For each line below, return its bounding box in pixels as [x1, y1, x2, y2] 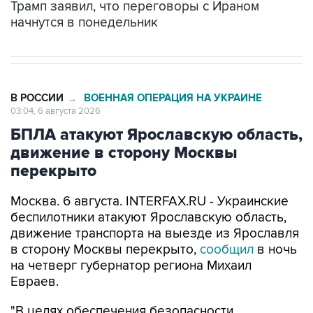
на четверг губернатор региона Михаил [10, 228, 252, 245]
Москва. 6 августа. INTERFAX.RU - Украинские [10, 163, 289, 180]
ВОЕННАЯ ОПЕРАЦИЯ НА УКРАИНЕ [84, 61, 262, 75]
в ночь [257, 212, 297, 228]
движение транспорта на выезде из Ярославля [10, 196, 299, 212]
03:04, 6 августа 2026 [10, 75, 101, 87]
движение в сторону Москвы [10, 113, 238, 133]
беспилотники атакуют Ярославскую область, [10, 180, 286, 196]
